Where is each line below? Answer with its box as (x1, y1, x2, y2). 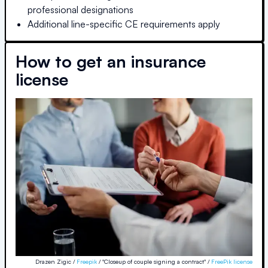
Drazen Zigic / (35, 257, 77, 265)
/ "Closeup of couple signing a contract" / (97, 257, 211, 265)
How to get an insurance (16, 50, 206, 72)
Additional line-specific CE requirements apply (28, 17, 220, 30)
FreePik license (211, 257, 252, 265)
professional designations (28, 3, 133, 16)
